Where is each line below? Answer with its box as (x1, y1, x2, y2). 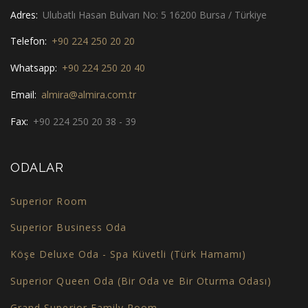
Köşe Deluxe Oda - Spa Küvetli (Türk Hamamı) (10, 247, 247, 261)
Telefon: (10, 34, 49, 48)
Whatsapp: (10, 61, 60, 75)
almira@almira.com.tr (41, 87, 136, 101)
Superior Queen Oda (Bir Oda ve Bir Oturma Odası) (10, 274, 272, 287)
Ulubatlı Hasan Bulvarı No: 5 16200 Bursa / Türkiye (43, 8, 267, 21)
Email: (10, 87, 39, 101)
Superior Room (10, 194, 87, 208)
